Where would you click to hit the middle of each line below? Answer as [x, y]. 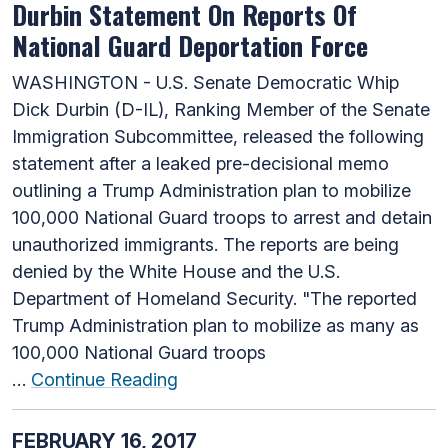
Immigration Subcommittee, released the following [218, 136]
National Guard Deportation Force [190, 45]
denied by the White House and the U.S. [176, 271]
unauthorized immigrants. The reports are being [205, 244]
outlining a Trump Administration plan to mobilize [211, 190]
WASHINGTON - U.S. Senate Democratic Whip [205, 82]
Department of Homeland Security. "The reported [214, 298]
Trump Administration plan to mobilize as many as [215, 325]
